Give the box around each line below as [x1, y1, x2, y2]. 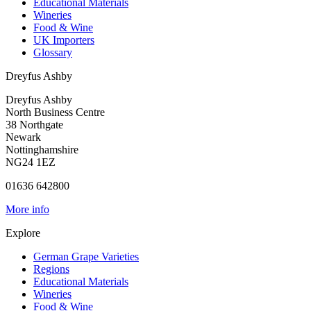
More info [6, 203, 49, 215]
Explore [6, 227, 40, 239]
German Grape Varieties [33, 251, 139, 262]
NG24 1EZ [6, 156, 56, 168]
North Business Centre [6, 106, 105, 118]
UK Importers [33, 34, 94, 46]
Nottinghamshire [6, 144, 81, 155]
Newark [6, 131, 41, 143]
